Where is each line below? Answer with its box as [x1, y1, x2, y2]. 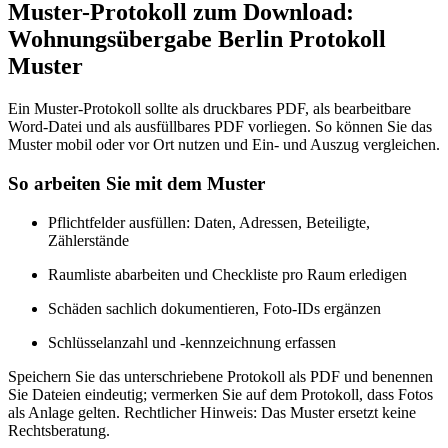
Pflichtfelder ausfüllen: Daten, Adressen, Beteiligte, [48, 213, 370, 231]
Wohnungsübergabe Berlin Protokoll [8, 26, 386, 53]
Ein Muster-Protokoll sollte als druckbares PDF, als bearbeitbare [8, 100, 411, 118]
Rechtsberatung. [8, 421, 110, 439]
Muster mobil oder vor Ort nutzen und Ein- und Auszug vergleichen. [8, 136, 440, 154]
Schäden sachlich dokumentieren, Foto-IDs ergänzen [48, 299, 381, 317]
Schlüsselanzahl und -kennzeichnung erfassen [48, 333, 336, 351]
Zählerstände [48, 231, 129, 249]
